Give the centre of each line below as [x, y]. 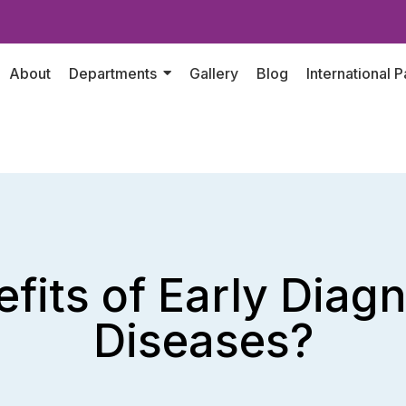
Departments [112, 73]
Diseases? [203, 341]
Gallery [213, 73]
